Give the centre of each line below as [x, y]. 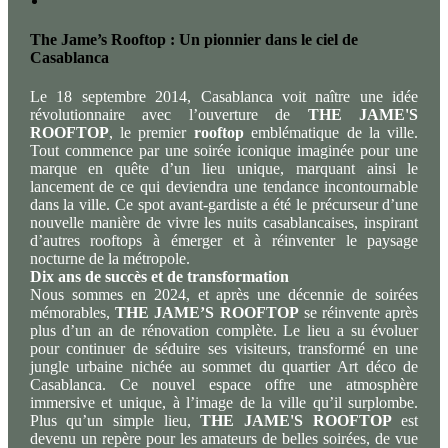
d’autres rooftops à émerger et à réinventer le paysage [224, 241]
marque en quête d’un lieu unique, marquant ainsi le [224, 169]
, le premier [151, 133]
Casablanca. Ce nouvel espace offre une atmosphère [224, 385]
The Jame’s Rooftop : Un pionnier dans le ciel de [193, 40]
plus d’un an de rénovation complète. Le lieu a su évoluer [224, 331]
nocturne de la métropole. [109, 259]
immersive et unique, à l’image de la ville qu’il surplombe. [224, 403]
